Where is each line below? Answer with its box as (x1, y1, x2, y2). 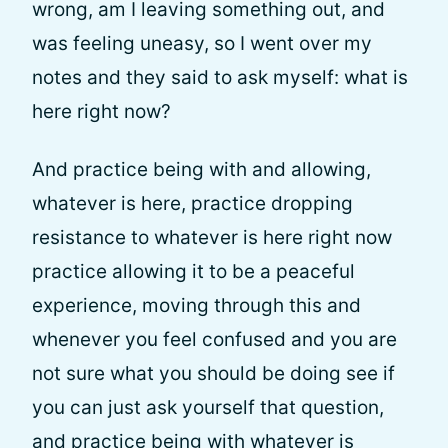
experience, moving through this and (32, 294, 361, 317)
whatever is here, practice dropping (32, 192, 353, 215)
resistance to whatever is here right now (32, 226, 392, 249)
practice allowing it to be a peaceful (32, 260, 355, 283)
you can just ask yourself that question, (32, 396, 384, 419)
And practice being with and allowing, (32, 158, 371, 181)
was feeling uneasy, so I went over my (32, 32, 372, 55)
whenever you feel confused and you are (32, 328, 397, 351)
